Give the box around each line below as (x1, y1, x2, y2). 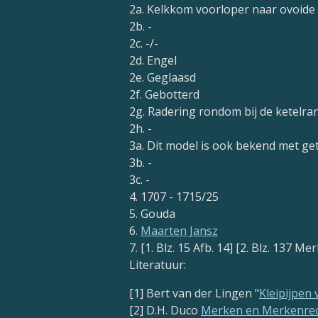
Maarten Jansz (141, 223, 218, 239)
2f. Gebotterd (129, 87, 199, 103)
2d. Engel (129, 53, 177, 69)
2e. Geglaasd (129, 70, 196, 86)
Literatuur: (129, 257, 186, 273)
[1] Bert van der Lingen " (129, 285, 259, 302)
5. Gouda (129, 206, 175, 222)
